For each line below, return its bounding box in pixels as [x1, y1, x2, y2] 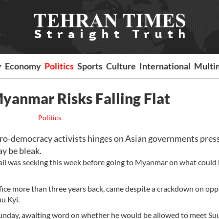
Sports [77, 61, 103, 71]
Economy [5, 61, 42, 71]
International [139, 61, 191, 71]
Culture [106, 61, 136, 71]
